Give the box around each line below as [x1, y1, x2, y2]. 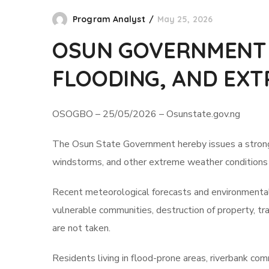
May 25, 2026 [157, 14, 213, 25]
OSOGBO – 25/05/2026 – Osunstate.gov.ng [52, 107, 240, 121]
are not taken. [52, 222, 110, 235]
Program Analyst [73, 14, 145, 25]
